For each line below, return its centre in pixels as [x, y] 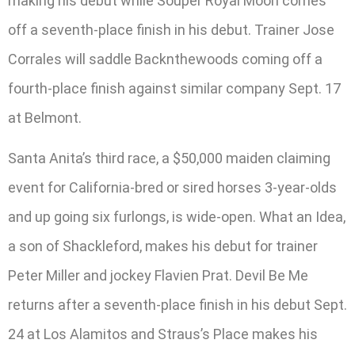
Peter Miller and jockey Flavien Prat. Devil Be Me [158, 276]
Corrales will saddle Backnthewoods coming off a [165, 59]
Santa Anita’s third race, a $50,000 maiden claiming [169, 158]
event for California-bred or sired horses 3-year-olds [172, 188]
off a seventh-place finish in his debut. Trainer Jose [171, 30]
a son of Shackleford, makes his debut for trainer [163, 246]
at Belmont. [45, 118]
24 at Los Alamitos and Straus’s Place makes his [163, 334]
